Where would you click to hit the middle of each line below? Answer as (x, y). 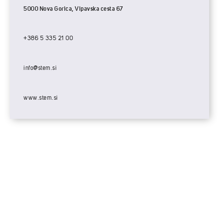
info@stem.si (40, 68)
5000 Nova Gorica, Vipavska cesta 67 (73, 9)
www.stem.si (41, 98)
